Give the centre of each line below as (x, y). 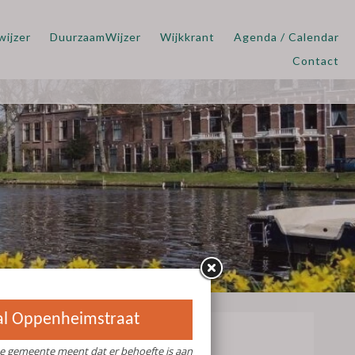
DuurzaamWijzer (95, 36)
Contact (316, 60)
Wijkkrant (187, 36)
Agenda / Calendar (286, 36)
